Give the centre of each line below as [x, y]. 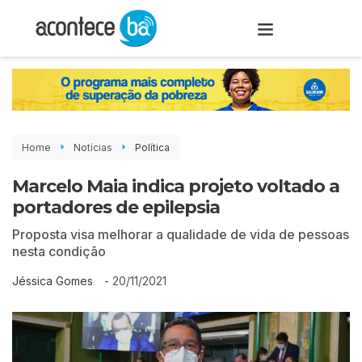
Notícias [93, 147]
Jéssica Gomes [53, 281]
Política [152, 147]
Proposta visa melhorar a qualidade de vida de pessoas [181, 234]
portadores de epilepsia [116, 207]
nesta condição [59, 251]
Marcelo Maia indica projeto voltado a [176, 186]
